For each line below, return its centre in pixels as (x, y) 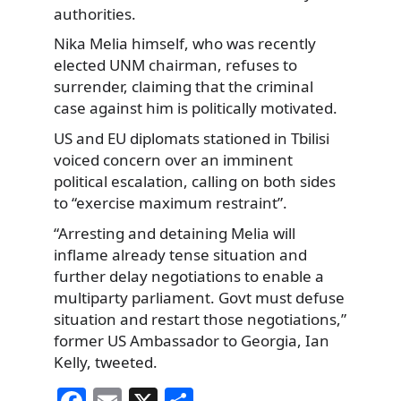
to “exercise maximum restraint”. (171, 202)
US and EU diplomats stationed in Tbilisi (192, 138)
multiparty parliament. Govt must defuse (199, 297)
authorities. (95, 13)
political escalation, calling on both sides (195, 181)
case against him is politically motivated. (196, 108)
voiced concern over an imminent (173, 159)
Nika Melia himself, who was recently (185, 44)
